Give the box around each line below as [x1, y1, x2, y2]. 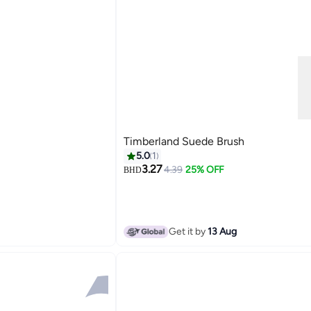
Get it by [168, 226, 208, 238]
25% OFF [185, 163, 225, 176]
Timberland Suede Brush [123, 134, 244, 148]
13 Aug [207, 226, 237, 238]
